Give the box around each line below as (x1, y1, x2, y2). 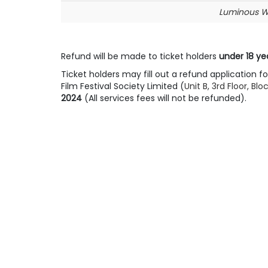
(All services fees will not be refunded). (84, 92, 246, 104)
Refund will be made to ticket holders (61, 50, 219, 62)
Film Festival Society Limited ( (61, 80, 184, 92)
